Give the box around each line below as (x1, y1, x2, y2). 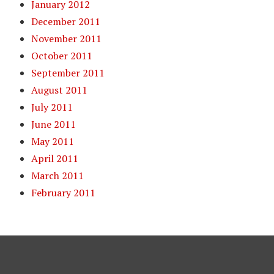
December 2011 (31, 15, 101, 28)
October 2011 (31, 49, 93, 62)
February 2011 (31, 186, 96, 199)
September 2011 (31, 66, 105, 80)
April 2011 (31, 152, 79, 165)
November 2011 (31, 32, 102, 45)
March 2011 (31, 169, 84, 182)
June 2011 (31, 117, 76, 131)
